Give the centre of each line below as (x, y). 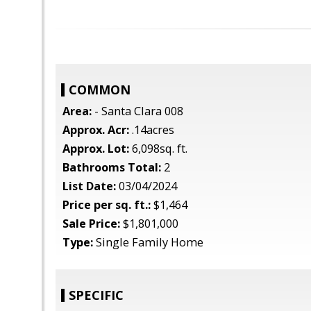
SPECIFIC (96, 295)
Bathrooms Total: (112, 167)
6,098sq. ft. (158, 149)
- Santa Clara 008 (137, 111)
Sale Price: (91, 224)
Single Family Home (148, 242)
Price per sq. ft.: (107, 205)
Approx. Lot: (96, 149)
